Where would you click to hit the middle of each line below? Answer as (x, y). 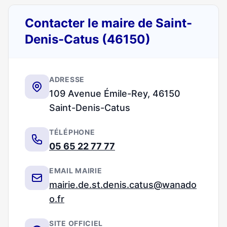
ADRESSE (67, 79)
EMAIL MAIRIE (76, 171)
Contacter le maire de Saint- (108, 23)
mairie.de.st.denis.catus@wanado (123, 185)
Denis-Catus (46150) (88, 39)
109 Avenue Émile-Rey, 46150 (115, 93)
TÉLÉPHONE (72, 132)
